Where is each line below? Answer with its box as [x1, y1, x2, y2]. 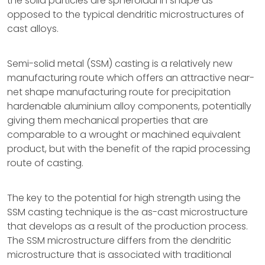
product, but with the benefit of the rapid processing [7, 142, 250, 156]
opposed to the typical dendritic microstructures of [7, 8, 244, 21]
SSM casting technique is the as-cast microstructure [7, 205, 248, 219]
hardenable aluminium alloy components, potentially [7, 99, 251, 113]
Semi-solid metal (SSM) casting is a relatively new [7, 57, 232, 70]
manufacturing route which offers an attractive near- [7, 71, 254, 85]
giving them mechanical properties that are [7, 114, 208, 127]
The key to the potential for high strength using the [7, 191, 241, 205]
